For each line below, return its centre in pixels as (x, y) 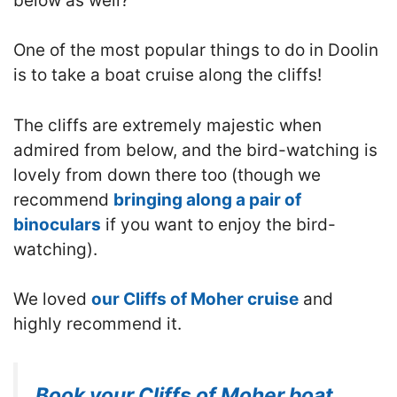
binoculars (57, 224)
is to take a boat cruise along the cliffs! (167, 75)
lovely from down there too (120, 175)
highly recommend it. (97, 324)
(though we (274, 175)
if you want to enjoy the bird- (218, 224)
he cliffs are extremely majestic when (173, 125)
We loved (52, 300)
